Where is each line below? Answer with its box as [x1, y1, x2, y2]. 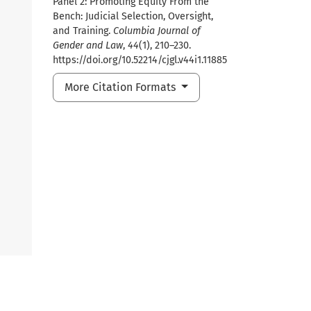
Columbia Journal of [113, 24, 201, 37]
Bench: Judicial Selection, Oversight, [53, 10, 213, 22]
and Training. [53, 24, 113, 37]
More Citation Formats [65, 80, 178, 94]
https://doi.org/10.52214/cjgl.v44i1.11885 [53, 53, 227, 66]
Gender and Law [53, 39, 123, 51]
